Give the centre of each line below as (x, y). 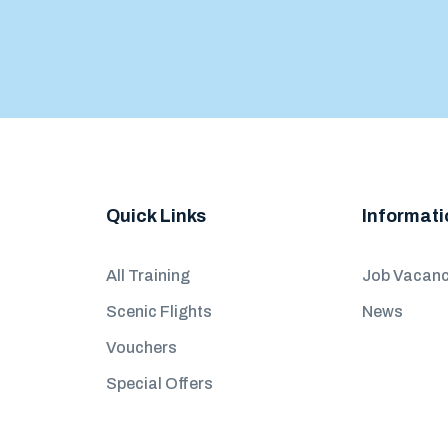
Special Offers (159, 383)
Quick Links (155, 216)
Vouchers (141, 347)
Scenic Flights (158, 311)
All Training (147, 275)
